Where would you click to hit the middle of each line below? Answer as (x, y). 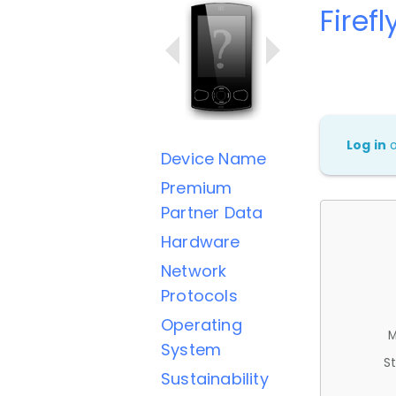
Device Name (214, 159)
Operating (202, 325)
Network (194, 271)
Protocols (199, 296)
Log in (367, 145)
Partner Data (212, 213)
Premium (197, 188)
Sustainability (215, 379)
